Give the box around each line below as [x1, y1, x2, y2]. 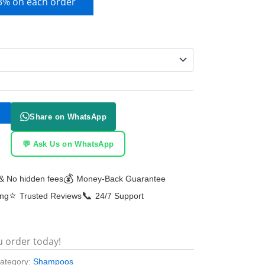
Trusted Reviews [20, 191, 82, 201]
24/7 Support [95, 191, 144, 201]
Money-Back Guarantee [76, 174, 166, 184]
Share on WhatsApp [30, 112, 106, 121]
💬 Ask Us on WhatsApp [22, 139, 114, 148]
